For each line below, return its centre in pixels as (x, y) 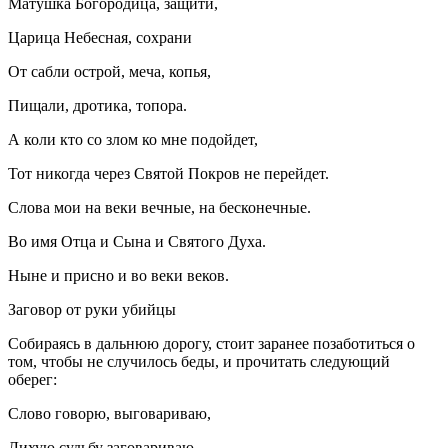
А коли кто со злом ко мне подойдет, (133, 139)
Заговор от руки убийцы (92, 309)
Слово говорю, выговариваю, (109, 413)
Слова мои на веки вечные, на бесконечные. (159, 207)
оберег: (32, 379)
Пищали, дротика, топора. (97, 105)
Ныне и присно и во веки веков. (118, 275)
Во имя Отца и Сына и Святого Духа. (137, 241)
